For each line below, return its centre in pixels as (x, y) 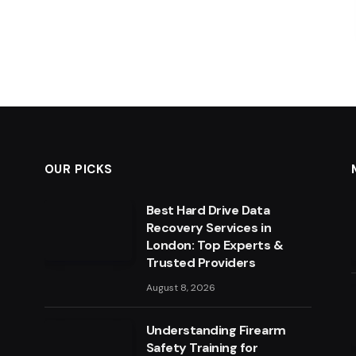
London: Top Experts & (215, 246)
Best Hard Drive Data (208, 211)
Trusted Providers (201, 263)
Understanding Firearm (216, 331)
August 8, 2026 (180, 288)
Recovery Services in (209, 228)
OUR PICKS (79, 170)
